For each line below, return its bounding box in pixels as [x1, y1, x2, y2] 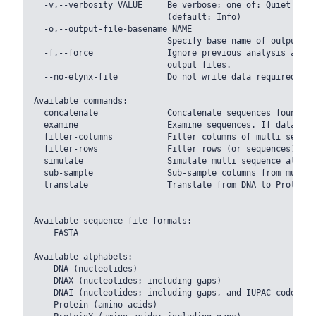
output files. [34, 60, 231, 71]
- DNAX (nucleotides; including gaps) [34, 276, 221, 286]
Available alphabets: [34, 252, 133, 262]
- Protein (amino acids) [34, 300, 157, 310]
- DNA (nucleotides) [34, 264, 138, 274]
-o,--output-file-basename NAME [34, 24, 192, 35]
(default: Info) [34, 12, 241, 23]
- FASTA [34, 228, 78, 238]
